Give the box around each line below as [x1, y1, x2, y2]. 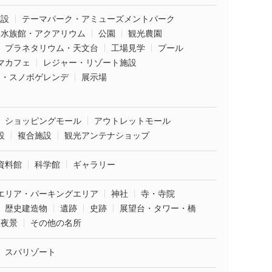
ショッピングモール [5, 116, 81, 126]
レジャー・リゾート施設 [43, 58, 137, 67]
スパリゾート [5, 247, 56, 257]
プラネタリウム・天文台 [5, 43, 98, 53]
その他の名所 [30, 218, 81, 228]
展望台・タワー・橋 [120, 203, 196, 213]
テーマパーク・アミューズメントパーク [22, 14, 175, 24]
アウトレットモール [94, 116, 171, 126]
